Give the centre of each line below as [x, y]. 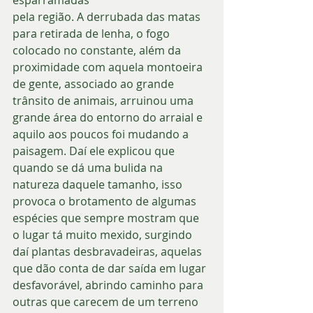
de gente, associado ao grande [95, 83]
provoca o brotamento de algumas [106, 201]
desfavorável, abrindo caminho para [109, 285]
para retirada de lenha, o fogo [93, 33]
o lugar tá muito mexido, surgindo [104, 234]
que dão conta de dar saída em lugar [111, 268]
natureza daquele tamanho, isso [99, 184]
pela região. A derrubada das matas [108, 16]
